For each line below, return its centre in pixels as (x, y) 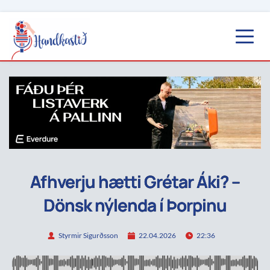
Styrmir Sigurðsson (88, 236)
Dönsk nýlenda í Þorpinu (135, 205)
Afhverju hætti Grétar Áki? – (135, 181)
